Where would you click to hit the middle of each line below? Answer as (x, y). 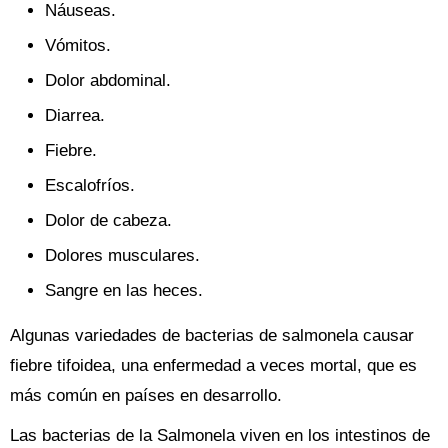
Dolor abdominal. (108, 80)
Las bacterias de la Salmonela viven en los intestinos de (220, 435)
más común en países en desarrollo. (146, 395)
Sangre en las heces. (124, 290)
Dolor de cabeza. (108, 220)
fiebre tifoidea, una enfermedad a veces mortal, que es (213, 365)
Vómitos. (78, 45)
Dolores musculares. (122, 255)
